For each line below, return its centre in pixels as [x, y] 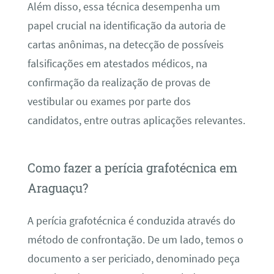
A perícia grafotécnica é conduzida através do [131, 221]
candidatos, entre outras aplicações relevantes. [136, 120]
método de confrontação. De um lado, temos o [135, 240]
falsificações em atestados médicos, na [117, 63]
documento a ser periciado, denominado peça [133, 259]
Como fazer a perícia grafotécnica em [132, 167]
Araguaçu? [57, 187]
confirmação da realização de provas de [119, 82]
